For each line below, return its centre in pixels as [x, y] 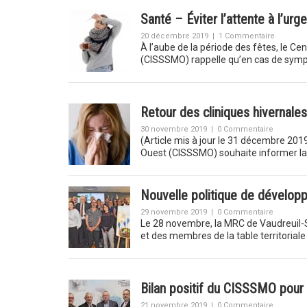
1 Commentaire [246, 36]
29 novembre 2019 [173, 212]
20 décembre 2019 [174, 36]
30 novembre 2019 [173, 129]
